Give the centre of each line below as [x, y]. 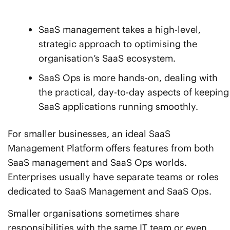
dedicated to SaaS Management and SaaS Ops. [110, 191]
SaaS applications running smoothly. [118, 107]
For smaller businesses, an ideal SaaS [89, 134]
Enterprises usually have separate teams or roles [113, 177]
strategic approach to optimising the [118, 44]
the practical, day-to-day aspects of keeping [134, 92]
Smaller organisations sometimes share [93, 214]
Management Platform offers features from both [111, 148]
